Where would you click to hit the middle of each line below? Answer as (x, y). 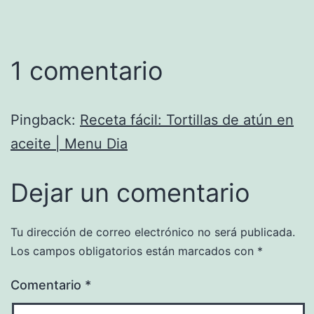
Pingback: (45, 120)
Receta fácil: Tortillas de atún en (187, 120)
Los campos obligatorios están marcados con (134, 251)
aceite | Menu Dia (69, 143)
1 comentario (87, 70)
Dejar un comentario (130, 192)
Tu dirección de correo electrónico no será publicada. (153, 232)
